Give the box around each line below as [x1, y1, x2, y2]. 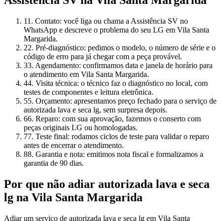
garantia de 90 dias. [24, 159, 84, 168]
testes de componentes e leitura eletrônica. [24, 88, 153, 97]
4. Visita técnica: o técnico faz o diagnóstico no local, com [28, 79, 208, 88]
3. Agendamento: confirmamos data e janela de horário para [28, 61, 213, 70]
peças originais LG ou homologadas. [24, 123, 138, 132]
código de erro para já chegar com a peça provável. [24, 52, 182, 61]
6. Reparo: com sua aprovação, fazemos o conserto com [28, 114, 201, 123]
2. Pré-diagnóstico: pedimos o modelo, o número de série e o [28, 43, 216, 52]
